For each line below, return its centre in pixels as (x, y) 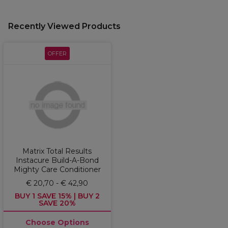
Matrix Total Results (57, 151)
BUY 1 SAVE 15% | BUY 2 (57, 196)
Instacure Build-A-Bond (57, 160)
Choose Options (57, 222)
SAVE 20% (57, 203)
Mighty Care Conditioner (57, 169)
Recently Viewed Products (64, 26)
